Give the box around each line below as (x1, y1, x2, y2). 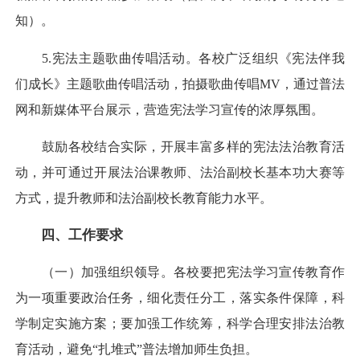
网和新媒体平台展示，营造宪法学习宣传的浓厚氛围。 (15, 102, 324, 117)
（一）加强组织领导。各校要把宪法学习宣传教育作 (15, 265, 345, 280)
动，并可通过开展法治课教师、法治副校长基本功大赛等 (15, 165, 345, 179)
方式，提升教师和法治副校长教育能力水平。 (15, 190, 272, 205)
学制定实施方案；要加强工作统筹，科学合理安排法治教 (15, 317, 345, 331)
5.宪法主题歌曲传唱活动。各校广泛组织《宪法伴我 (15, 51, 345, 65)
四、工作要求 (41, 227, 123, 243)
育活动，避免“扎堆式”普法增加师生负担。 (15, 342, 258, 357)
